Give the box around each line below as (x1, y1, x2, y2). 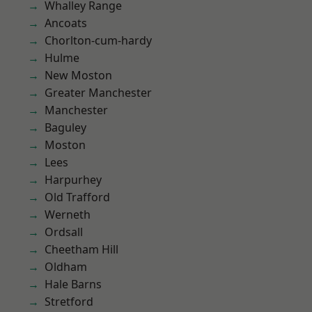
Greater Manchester (45, 85, 152, 100)
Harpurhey (45, 172, 102, 187)
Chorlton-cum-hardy (45, 33, 152, 48)
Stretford (45, 294, 93, 309)
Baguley (45, 120, 86, 135)
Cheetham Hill (45, 242, 118, 257)
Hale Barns (45, 276, 102, 292)
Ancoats (45, 15, 87, 31)
